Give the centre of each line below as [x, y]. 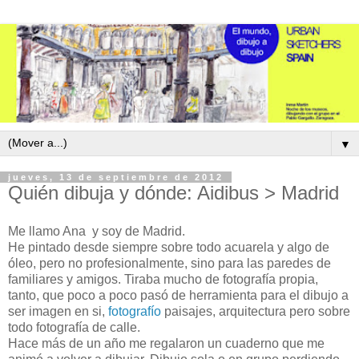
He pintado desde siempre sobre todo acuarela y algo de [169, 247]
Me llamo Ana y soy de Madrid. [97, 231]
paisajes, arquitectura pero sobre [256, 311]
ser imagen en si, [58, 311]
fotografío [135, 311]
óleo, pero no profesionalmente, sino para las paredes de [169, 263]
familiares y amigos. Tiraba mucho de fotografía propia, [163, 279]
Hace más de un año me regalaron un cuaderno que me [166, 343]
